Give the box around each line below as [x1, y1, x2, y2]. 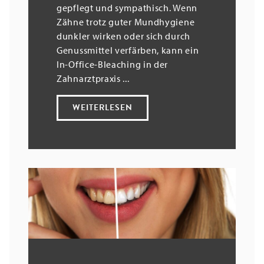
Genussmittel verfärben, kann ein [57, 44, 199, 56]
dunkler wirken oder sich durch [57, 29, 190, 42]
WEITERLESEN [72, 101, 133, 114]
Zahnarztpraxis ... [57, 72, 130, 84]
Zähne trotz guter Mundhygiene [57, 15, 195, 28]
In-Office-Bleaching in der [57, 58, 169, 70]
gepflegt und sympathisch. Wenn [57, 1, 197, 14]
